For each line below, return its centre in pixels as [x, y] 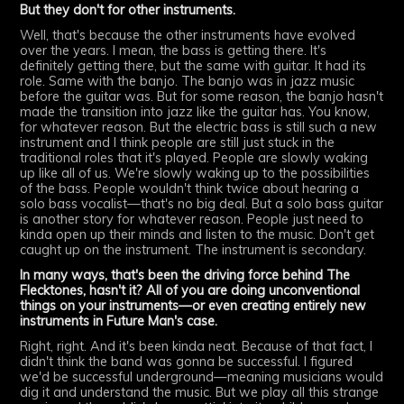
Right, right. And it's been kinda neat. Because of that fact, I [197, 346]
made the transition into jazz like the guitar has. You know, [195, 112]
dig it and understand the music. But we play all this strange [200, 392]
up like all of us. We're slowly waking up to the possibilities [195, 174]
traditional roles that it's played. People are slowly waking [194, 158]
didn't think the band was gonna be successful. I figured [187, 361]
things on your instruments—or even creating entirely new [193, 306]
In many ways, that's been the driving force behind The [185, 275]
